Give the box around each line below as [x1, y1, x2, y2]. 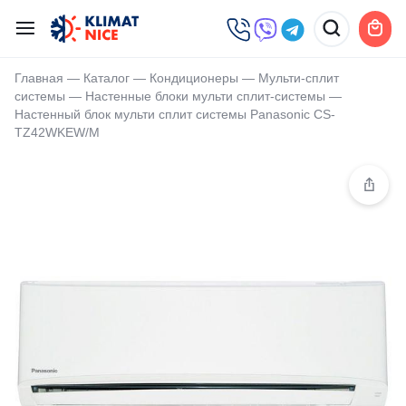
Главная [14, 72, 63, 85]
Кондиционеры [150, 72, 238, 85]
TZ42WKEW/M [14, 126, 100, 140]
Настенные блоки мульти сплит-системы [85, 90, 325, 103]
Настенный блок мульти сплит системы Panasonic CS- [14, 108, 335, 121]
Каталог [83, 72, 130, 85]
